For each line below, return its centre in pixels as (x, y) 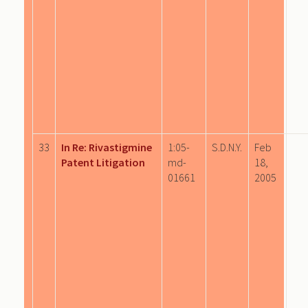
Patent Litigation (103, 162)
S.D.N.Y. (227, 147)
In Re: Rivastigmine (107, 147)
